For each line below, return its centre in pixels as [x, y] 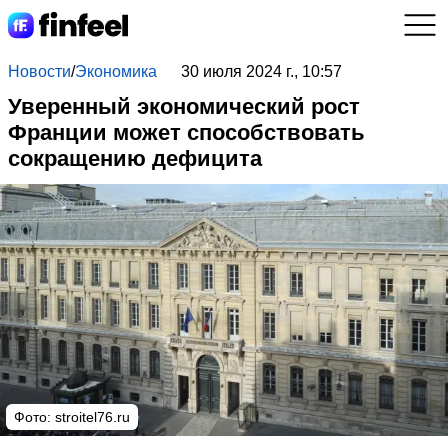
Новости [39, 71]
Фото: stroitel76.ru [72, 417]
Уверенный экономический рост [184, 106]
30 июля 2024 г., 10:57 [261, 71]
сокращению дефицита [135, 158]
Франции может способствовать [186, 132]
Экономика [116, 71]
